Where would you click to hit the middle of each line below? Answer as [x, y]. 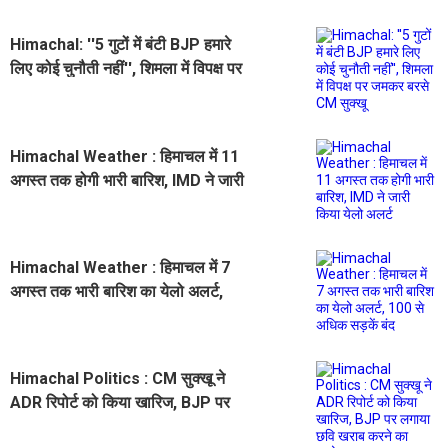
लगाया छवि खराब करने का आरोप [103, 427]
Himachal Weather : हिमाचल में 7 [120, 268]
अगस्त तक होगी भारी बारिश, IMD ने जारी [127, 181]
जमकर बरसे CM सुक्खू [76, 93]
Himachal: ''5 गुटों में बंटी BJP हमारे [120, 45]
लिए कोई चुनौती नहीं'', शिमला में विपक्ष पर [126, 69]
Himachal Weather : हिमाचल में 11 [124, 157]
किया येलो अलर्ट [56, 205]
